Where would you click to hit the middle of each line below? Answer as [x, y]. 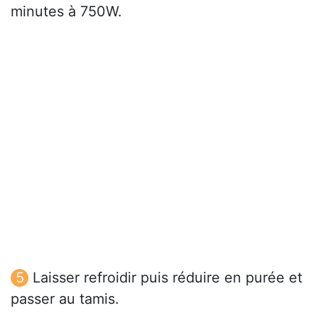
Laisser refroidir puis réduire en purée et [168, 278]
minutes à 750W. [66, 12]
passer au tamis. [65, 299]
